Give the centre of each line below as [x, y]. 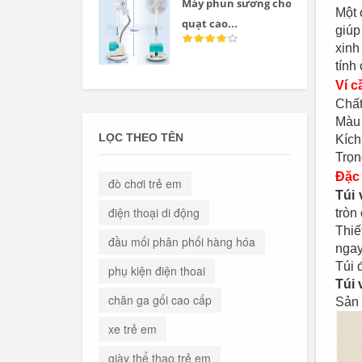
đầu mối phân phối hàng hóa [182, 242]
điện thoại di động [154, 213]
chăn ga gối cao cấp [160, 300]
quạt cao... [210, 23]
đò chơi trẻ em [145, 184]
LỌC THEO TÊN [141, 138]
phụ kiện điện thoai [157, 271]
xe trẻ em [133, 329]
